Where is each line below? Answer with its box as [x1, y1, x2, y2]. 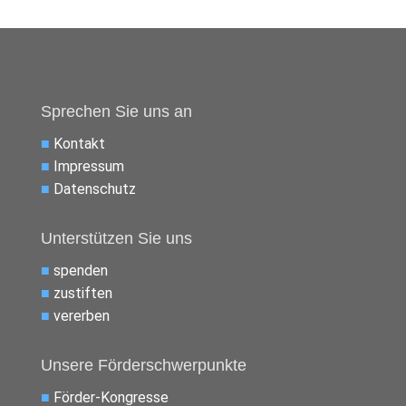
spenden [53, 262, 108, 279]
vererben [53, 307, 110, 324]
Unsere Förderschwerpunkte [40, 356, 246, 374]
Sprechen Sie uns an [40, 102, 192, 121]
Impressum [53, 158, 124, 175]
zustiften [53, 285, 112, 302]
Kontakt [53, 135, 105, 152]
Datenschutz [53, 180, 136, 198]
